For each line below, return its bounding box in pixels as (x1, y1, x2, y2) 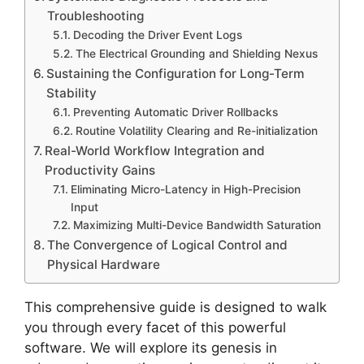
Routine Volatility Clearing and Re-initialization (75, 124, 318, 137)
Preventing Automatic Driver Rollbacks (72, 106, 278, 119)
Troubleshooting (47, 8, 145, 24)
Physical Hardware (47, 257, 161, 272)
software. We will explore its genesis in (24, 340, 277, 356)
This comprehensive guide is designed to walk (24, 299, 327, 315)
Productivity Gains (45, 162, 156, 178)
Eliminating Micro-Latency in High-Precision (70, 183, 301, 196)
